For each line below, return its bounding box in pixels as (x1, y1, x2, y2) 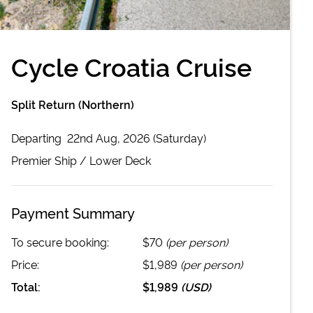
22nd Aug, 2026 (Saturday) (67, 129, 206, 145)
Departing (11, 129, 64, 145)
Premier (11, 152, 52, 168)
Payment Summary (11, 202, 135, 222)
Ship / (52, 152, 89, 168)
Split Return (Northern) (11, 96, 134, 112)
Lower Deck (89, 152, 151, 168)
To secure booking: (11, 233, 109, 249)
